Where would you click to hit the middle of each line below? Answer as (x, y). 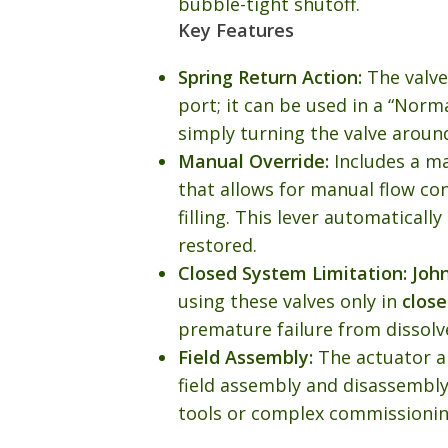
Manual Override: (255, 160)
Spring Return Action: (269, 76)
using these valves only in (289, 300)
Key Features (235, 29)
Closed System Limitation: (292, 272)
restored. (217, 244)
